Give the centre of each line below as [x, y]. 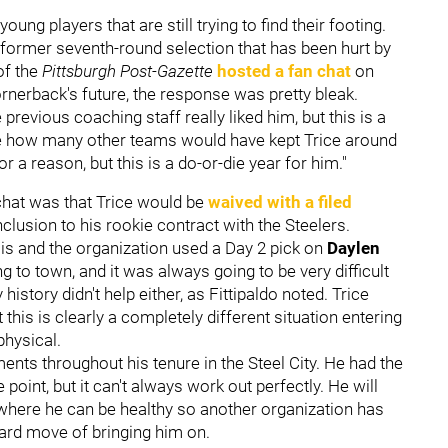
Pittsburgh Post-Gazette [129, 70]
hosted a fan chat [284, 70]
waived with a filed [280, 201]
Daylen [353, 247]
